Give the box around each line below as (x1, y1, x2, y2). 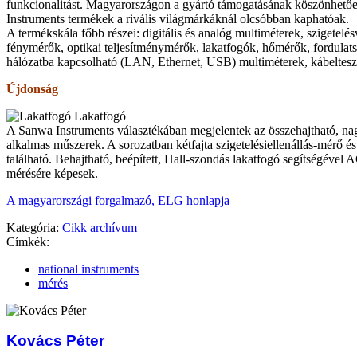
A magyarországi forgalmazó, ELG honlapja (6, 193, 229, 207)
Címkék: (6, 234, 49, 249)
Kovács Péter (6, 332, 104, 350)
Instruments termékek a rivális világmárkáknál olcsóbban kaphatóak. (6, 11, 349, 25)
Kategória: (6, 220, 59, 234)
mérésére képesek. (6, 166, 98, 180)
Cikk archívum (62, 220, 137, 234)
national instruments (38, 261, 139, 276)
